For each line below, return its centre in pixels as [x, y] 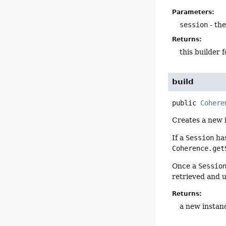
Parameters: [193, 12]
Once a [185, 166]
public [184, 103]
